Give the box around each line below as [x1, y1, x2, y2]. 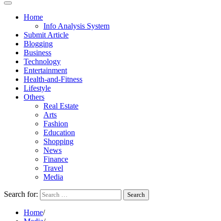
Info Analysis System [43, 22, 110, 30]
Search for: [4, 190, 38, 198]
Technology [24, 57, 61, 66]
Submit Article [24, 31, 69, 39]
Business [24, 48, 51, 57]
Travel [43, 164, 63, 172]
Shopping [43, 137, 74, 146]
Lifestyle [24, 84, 51, 92]
